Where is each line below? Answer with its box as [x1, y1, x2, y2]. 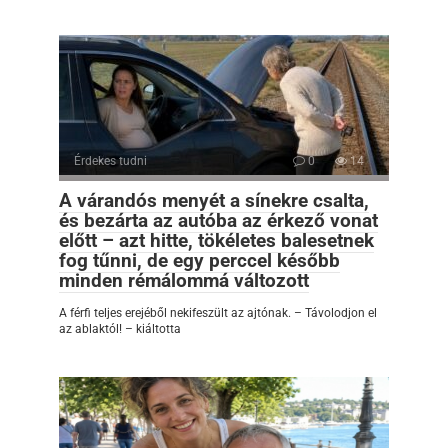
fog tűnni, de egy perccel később [59, 248, 340, 272]
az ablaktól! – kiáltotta [59, 321, 181, 336]
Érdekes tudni [74, 153, 147, 168]
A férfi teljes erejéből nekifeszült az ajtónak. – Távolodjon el [59, 305, 377, 320]
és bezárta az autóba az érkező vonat [59, 208, 378, 232]
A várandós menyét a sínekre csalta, [59, 188, 369, 212]
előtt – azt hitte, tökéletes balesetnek [59, 228, 374, 252]
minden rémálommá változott [59, 268, 309, 292]
